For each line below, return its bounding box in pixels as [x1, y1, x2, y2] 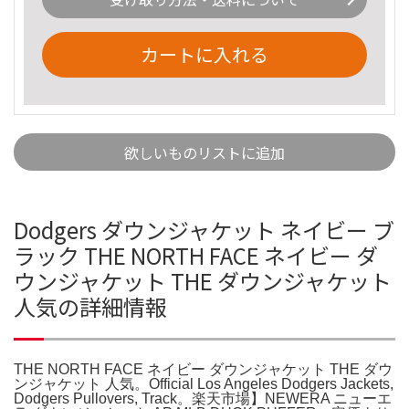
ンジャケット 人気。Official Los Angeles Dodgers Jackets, [14, 375, 393, 392]
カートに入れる [141, 40, 268, 68]
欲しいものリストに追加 [124, 141, 285, 163]
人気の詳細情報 [14, 289, 167, 322]
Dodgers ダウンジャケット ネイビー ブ [14, 213, 394, 246]
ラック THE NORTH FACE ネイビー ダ [14, 238, 378, 271]
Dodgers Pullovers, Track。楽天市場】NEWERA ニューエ [14, 390, 392, 406]
